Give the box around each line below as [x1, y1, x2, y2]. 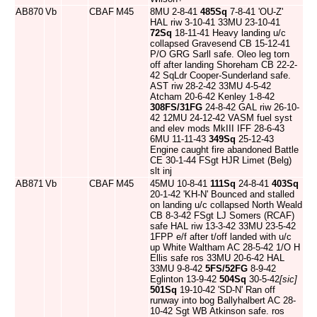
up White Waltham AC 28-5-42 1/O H [150, 242, 300, 253]
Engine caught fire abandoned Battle [150, 144, 299, 155]
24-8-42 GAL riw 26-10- [202, 102, 299, 113]
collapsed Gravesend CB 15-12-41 [150, 38, 290, 49]
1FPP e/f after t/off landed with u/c [150, 231, 292, 242]
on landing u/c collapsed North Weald [150, 200, 302, 210]
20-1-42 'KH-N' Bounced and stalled [150, 189, 294, 200]
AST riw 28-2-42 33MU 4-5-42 [150, 81, 271, 91]
